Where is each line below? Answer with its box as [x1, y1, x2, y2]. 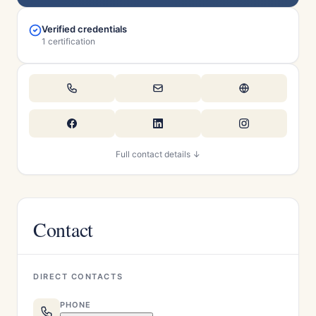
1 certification [42, 36, 95, 47]
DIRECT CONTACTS [33, 272, 123, 281]
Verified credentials [42, 23, 127, 35]
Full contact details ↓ [116, 149, 200, 159]
